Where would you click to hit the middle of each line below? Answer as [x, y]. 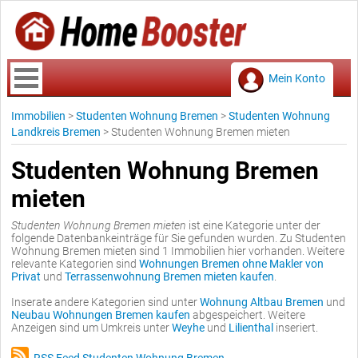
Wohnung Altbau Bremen [262, 302]
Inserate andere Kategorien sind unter [105, 302]
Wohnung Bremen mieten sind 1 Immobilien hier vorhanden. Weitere [178, 251]
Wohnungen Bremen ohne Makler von [231, 264]
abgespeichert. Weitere [248, 315]
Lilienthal [251, 328]
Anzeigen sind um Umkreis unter [91, 328]
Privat [26, 276]
